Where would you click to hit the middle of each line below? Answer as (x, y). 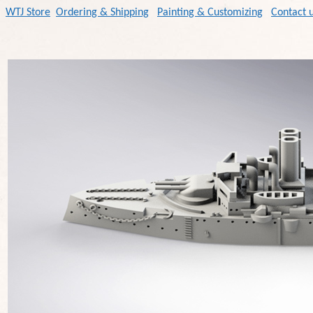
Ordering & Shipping (102, 13)
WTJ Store (28, 13)
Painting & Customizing (210, 13)
